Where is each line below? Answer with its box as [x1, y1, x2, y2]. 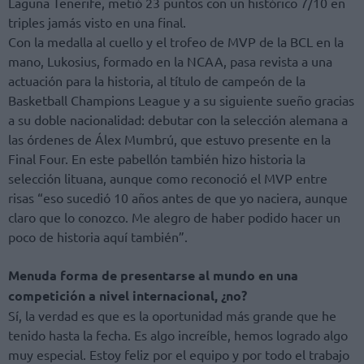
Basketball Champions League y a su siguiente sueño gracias [8, 92, 354, 109]
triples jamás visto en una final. [8, 14, 186, 31]
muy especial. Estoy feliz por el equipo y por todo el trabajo [8, 345, 349, 362]
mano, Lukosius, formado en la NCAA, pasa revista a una [8, 53, 332, 70]
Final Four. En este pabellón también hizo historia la [8, 150, 305, 167]
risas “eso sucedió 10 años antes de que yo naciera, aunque [8, 189, 348, 206]
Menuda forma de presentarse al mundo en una [8, 266, 298, 284]
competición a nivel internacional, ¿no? [8, 286, 247, 304]
